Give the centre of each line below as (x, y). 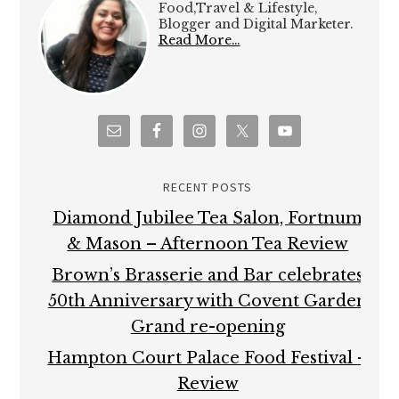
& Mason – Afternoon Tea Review (208, 244)
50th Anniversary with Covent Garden (208, 301)
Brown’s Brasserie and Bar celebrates (208, 276)
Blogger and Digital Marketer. (256, 24)
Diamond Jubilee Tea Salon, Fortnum (208, 219)
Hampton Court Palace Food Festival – (208, 358)
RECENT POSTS (208, 187)
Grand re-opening (208, 327)
